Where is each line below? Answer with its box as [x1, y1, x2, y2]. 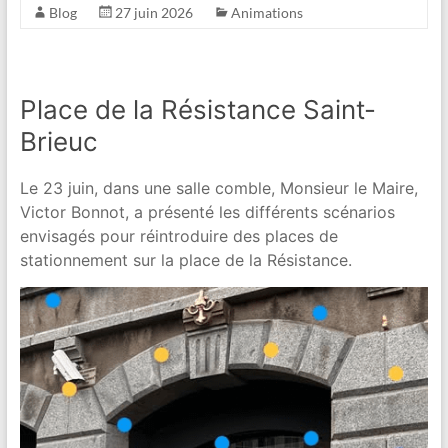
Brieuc [19, 125, 98, 157]
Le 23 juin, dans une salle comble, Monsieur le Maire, [19, 177, 418, 198]
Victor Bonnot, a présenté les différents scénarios [19, 201, 395, 222]
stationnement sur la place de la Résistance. [19, 249, 352, 270]
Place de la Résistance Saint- [19, 93, 376, 125]
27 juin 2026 [114, 3, 193, 21]
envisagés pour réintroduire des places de [19, 225, 338, 246]
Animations [230, 3, 303, 21]
